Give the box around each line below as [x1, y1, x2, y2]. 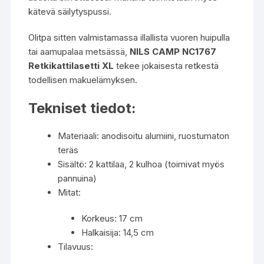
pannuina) [58, 173, 97, 184]
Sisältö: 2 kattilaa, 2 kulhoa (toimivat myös [58, 159, 225, 170]
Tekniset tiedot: [28, 100, 137, 117]
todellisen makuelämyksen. [28, 74, 138, 86]
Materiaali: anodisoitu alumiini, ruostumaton [58, 130, 230, 142]
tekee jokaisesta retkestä [114, 60, 219, 72]
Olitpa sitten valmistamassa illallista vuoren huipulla [28, 32, 230, 44]
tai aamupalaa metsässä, [28, 46, 130, 58]
